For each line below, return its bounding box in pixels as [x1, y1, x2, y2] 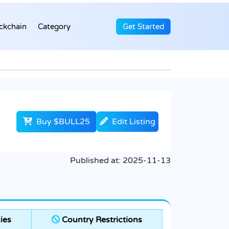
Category [38, 21, 71, 31]
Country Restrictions [60, 215, 142, 225]
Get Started [123, 21, 164, 31]
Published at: [70, 155, 123, 166]
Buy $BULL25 [34, 117, 90, 127]
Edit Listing [112, 117, 155, 127]
